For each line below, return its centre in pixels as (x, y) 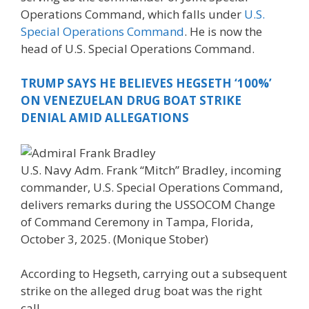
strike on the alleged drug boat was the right (141, 291)
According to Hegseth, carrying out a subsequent (154, 273)
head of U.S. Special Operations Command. (138, 48)
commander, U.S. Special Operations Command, (152, 187)
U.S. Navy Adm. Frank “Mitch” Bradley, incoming (151, 170)
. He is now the (223, 31)
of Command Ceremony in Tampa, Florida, (137, 221)
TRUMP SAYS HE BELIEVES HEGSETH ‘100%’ (146, 83)
